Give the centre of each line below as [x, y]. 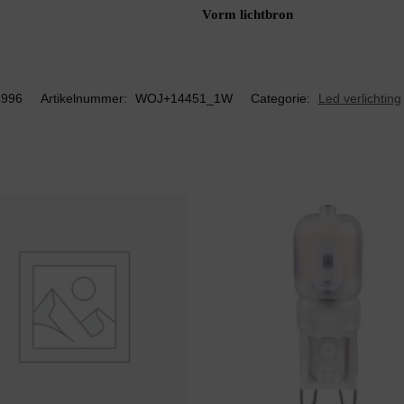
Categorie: [282, 98]
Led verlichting [359, 98]
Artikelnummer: [85, 98]
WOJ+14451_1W [184, 98]
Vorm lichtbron [248, 15]
